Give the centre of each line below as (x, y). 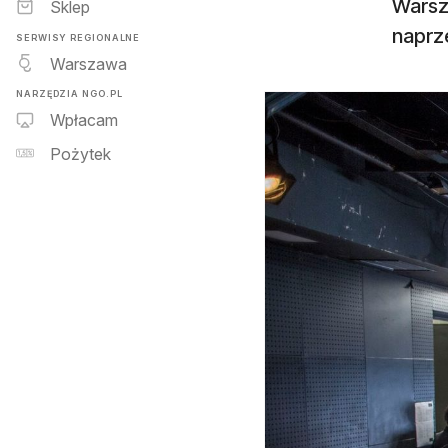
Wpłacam (84, 120)
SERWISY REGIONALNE (78, 37)
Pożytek (80, 154)
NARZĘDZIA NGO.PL (69, 93)
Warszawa (88, 63)
